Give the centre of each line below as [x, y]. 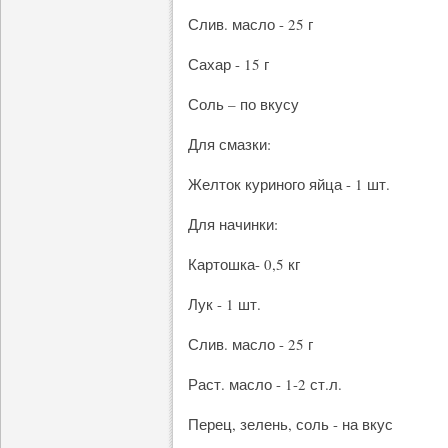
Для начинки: [233, 224]
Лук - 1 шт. [224, 304]
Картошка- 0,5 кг [244, 264]
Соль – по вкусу [243, 104]
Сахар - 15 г [228, 64]
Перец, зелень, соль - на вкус [290, 424]
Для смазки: [229, 144]
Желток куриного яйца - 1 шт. [289, 184]
